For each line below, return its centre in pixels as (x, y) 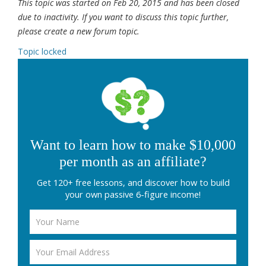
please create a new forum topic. (79, 31)
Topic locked (42, 52)
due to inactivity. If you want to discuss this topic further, (123, 17)
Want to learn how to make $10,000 (133, 145)
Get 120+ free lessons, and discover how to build (133, 183)
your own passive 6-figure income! (133, 195)
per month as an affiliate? (133, 162)
